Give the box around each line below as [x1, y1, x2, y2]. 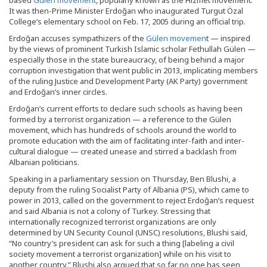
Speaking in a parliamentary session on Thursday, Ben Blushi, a [9, 173, 236, 185]
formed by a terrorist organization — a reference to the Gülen [9, 114, 231, 125]
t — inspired [206, 33, 250, 44]
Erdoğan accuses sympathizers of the [9, 33, 146, 44]
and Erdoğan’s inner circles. [9, 86, 107, 98]
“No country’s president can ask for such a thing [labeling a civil [9, 238, 234, 249]
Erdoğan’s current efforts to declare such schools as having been [9, 103, 243, 114]
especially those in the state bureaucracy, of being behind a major [9, 54, 244, 66]
